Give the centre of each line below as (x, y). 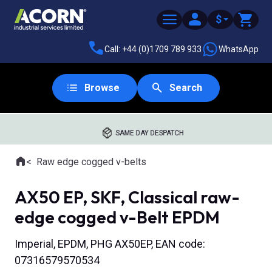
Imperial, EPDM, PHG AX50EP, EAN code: (110, 244)
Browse (102, 88)
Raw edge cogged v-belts (91, 162)
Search (186, 88)
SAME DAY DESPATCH (150, 133)
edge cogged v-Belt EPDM (117, 217)
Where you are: (45, 168)
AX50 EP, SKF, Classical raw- (127, 197)
